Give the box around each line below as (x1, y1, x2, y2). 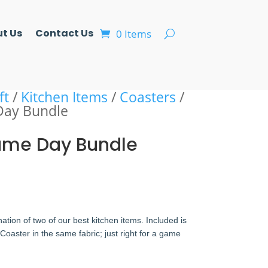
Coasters (119, 87, 176, 107)
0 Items (115, 26, 151, 41)
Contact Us (35, 26, 93, 41)
